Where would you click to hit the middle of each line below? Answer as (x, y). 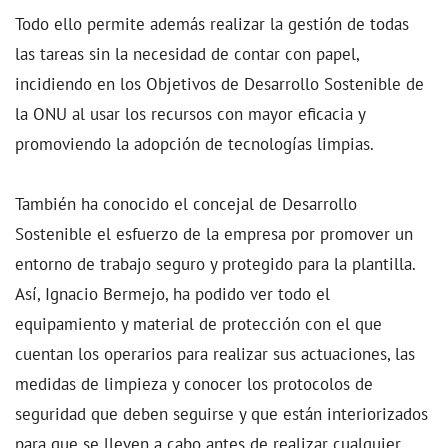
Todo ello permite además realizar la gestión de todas (212, 24)
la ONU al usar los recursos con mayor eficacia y (190, 114)
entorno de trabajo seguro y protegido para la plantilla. (215, 264)
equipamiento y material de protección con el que (198, 324)
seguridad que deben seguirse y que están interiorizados (221, 414)
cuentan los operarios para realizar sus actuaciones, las (215, 354)
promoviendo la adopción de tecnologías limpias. (194, 144)
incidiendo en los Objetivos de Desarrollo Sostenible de (219, 84)
